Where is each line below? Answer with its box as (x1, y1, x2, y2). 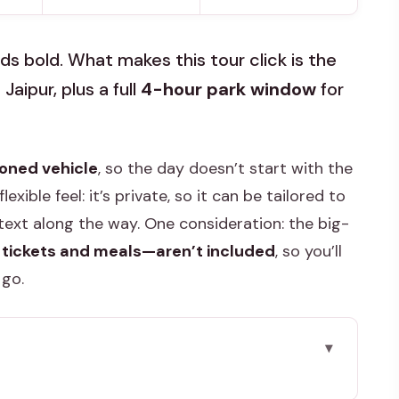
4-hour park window (141, 77, 316, 102)
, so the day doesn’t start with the (98, 158, 353, 180)
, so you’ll (275, 240, 342, 263)
